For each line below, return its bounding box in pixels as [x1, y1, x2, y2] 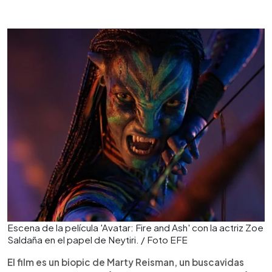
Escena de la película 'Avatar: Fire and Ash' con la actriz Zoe [7, 222, 263, 233]
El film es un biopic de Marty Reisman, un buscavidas [7, 256, 244, 268]
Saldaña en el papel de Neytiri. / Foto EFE [7, 234, 188, 245]
